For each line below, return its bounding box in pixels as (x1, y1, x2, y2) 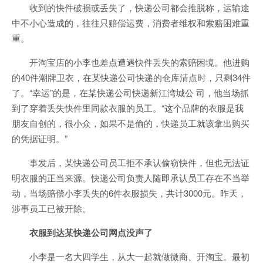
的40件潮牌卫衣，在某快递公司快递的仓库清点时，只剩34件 (12, 71, 251, 84)
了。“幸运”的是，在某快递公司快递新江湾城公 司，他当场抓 (12, 86, 249, 99)
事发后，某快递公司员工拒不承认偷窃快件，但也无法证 (29, 156, 249, 169)
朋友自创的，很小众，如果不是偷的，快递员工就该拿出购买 (12, 117, 249, 130)
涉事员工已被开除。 (12, 202, 91, 215)
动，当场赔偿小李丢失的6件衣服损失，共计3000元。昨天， (12, 187, 247, 200)
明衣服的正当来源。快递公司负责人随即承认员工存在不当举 (12, 171, 249, 184)
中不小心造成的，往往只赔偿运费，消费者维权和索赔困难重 (12, 16, 249, 29)
